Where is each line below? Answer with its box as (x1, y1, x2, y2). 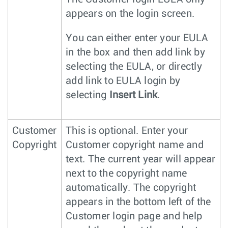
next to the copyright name (66, 168, 187, 179)
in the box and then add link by (66, 47, 205, 58)
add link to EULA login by (66, 76, 181, 87)
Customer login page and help (66, 211, 202, 222)
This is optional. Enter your (66, 126, 188, 136)
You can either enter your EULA (66, 33, 209, 44)
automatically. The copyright (66, 183, 196, 193)
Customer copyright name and (66, 140, 204, 151)
